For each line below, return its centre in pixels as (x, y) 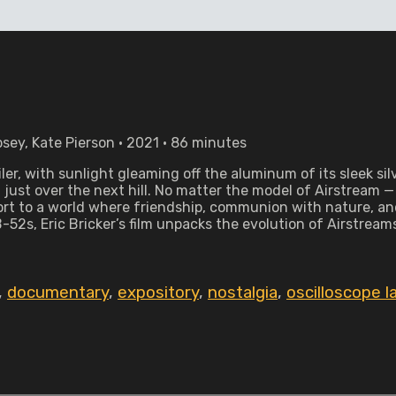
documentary (58, 293)
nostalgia (243, 293)
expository (158, 293)
